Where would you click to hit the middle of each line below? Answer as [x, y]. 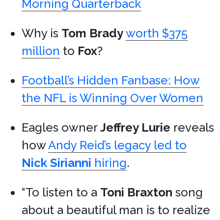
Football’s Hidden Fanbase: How [111, 80]
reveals [192, 127]
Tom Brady [92, 33]
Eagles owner [61, 127]
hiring [109, 163]
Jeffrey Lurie [135, 127]
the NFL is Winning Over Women [112, 98]
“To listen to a [61, 192]
